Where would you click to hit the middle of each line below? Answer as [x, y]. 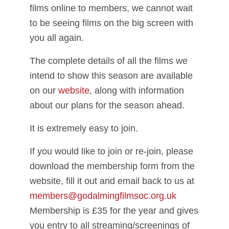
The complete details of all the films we [109, 61]
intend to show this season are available [111, 76]
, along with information [137, 90]
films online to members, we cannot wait [111, 8]
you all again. [57, 38]
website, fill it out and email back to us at [112, 181]
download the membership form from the [112, 166]
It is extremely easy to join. [84, 128]
